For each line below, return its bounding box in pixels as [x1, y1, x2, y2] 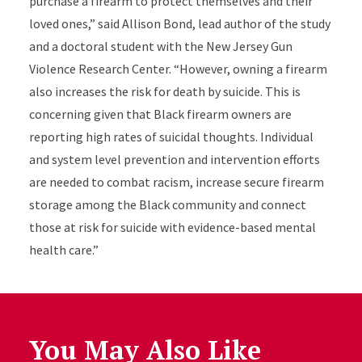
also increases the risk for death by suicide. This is [28, 83, 301, 99]
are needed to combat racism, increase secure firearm [28, 174, 324, 190]
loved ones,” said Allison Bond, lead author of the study [28, 15, 330, 32]
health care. [28, 242, 93, 258]
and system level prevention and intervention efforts [28, 151, 320, 167]
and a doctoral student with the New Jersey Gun [28, 38, 293, 54]
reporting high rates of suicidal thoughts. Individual [28, 128, 314, 145]
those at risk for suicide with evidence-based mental [28, 219, 316, 235]
